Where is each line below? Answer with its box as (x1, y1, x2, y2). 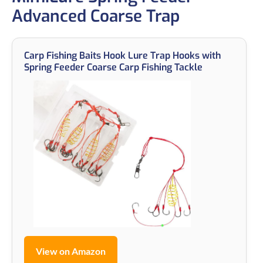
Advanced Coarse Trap (12, 5, 180, 27)
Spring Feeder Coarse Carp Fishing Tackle (24, 60, 203, 73)
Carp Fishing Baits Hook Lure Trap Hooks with (24, 49, 221, 62)
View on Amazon (36, 245, 106, 257)
